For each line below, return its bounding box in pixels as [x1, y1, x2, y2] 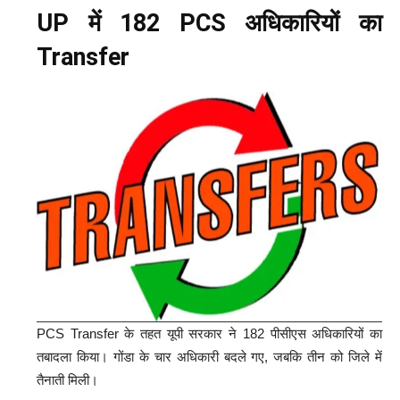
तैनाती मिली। [37, 371, 98, 387]
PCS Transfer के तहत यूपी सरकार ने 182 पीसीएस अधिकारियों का [37, 325, 382, 341]
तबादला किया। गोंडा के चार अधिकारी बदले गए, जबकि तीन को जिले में [37, 348, 382, 364]
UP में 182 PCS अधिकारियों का [37, 8, 382, 37]
